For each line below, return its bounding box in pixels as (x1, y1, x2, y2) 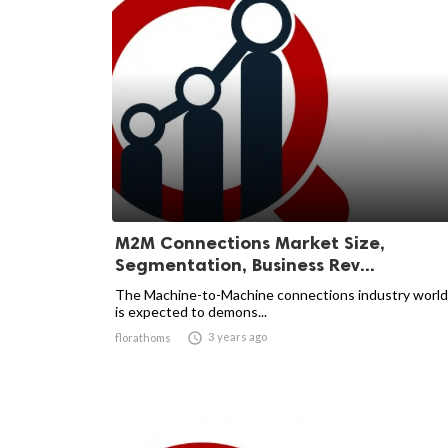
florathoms (115, 331, 171, 344)
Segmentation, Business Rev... (115, 254, 375, 276)
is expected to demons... (115, 303, 267, 320)
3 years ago (208, 330, 267, 343)
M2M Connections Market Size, (115, 232, 385, 254)
